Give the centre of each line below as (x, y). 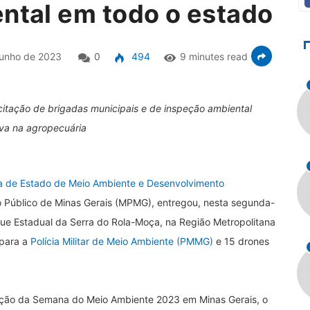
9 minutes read (214, 57)
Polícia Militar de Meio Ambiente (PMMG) (122, 241)
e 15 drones (241, 241)
